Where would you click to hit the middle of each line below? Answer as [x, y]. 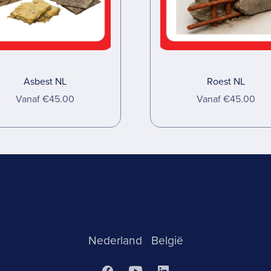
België [167, 241]
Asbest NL [45, 81]
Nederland [116, 241]
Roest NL [226, 81]
